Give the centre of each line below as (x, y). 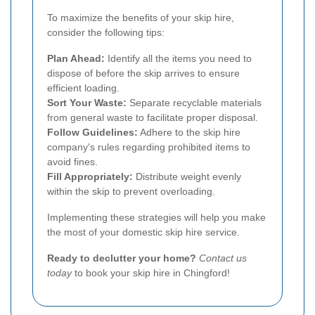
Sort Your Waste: (87, 103)
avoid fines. (72, 162)
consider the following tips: (106, 33)
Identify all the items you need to (178, 59)
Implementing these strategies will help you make (156, 218)
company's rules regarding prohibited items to (149, 147)
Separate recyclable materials (194, 103)
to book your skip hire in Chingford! (151, 273)
